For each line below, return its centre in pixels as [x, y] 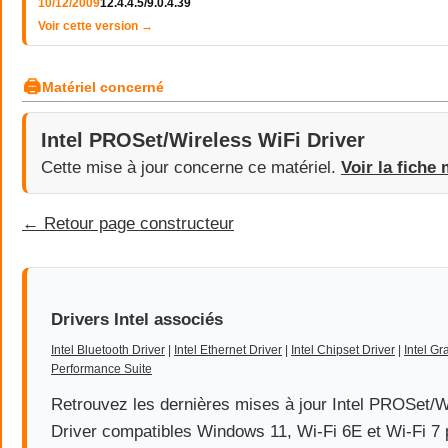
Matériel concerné [103, 87]
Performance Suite [101, 369]
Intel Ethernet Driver [228, 350]
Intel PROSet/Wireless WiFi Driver [203, 140]
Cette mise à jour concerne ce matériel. [191, 167]
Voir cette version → [95, 26]
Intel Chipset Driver [343, 350]
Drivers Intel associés [137, 319]
